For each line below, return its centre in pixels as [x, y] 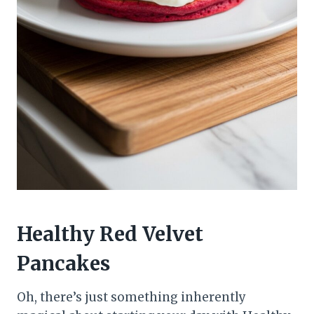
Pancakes [63, 263]
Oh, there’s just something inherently [131, 297]
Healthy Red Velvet [110, 234]
